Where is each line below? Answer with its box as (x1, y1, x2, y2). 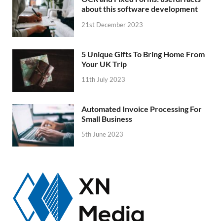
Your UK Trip (81, 59, 127, 69)
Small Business (81, 113, 132, 123)
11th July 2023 (81, 75, 125, 84)
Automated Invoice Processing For (81, 104, 202, 113)
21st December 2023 (81, 21, 143, 29)
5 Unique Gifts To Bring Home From (81, 49, 205, 59)
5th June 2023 (81, 130, 123, 139)
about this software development (81, 4, 198, 14)
